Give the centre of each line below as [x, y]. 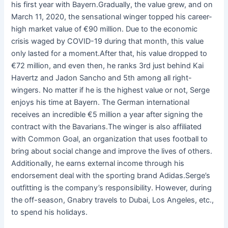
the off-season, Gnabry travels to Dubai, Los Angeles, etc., [113, 200]
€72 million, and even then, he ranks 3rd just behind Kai [108, 65]
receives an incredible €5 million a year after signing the [107, 114]
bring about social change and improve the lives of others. [112, 151]
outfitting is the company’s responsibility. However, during [112, 188]
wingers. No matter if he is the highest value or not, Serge [111, 90]
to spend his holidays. [50, 212]
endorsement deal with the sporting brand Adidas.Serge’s [111, 175]
